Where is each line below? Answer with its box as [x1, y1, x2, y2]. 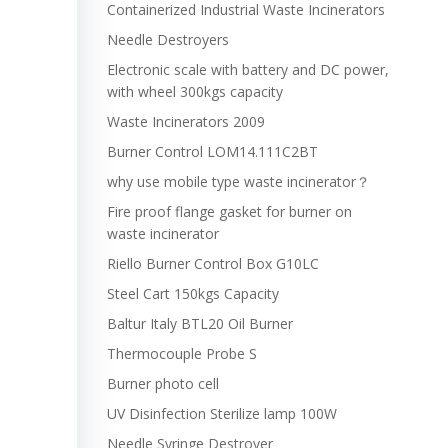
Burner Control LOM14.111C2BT [106, 142, 318, 161]
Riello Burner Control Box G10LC [106, 254, 319, 273]
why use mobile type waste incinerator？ [106, 172, 370, 191]
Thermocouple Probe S [106, 344, 257, 363]
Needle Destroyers [106, 30, 229, 49]
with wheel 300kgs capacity [106, 82, 283, 101]
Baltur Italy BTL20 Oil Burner [106, 314, 293, 333]
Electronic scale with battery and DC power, [106, 60, 389, 79]
